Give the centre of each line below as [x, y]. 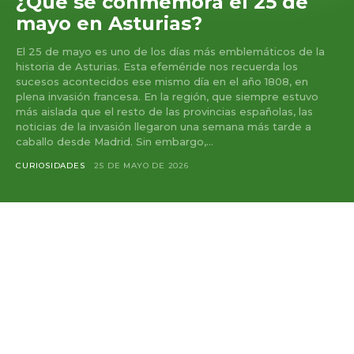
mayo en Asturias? [109, 23]
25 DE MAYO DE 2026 [141, 165]
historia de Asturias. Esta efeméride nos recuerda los [157, 66]
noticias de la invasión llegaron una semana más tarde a [164, 126]
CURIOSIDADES [51, 165]
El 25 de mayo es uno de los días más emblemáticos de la [170, 51]
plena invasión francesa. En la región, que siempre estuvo [167, 96]
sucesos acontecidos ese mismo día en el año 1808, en [162, 81]
